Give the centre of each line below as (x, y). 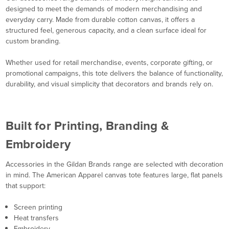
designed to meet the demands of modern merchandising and (104, 9)
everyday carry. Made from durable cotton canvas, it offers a (100, 20)
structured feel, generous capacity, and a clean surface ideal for (106, 31)
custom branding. (33, 41)
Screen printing (38, 208)
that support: (25, 186)
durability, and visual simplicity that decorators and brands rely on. (109, 84)
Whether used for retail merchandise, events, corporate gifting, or (109, 63)
